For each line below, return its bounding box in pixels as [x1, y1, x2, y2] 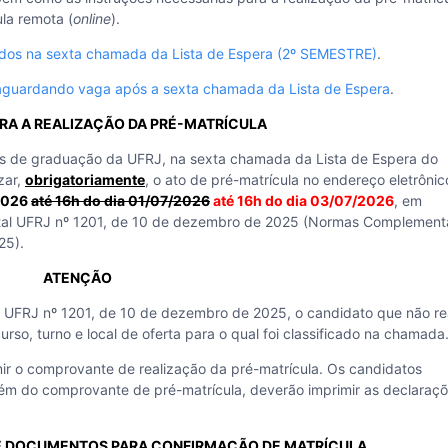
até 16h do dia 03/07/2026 [213, 192, 394, 209]
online [73, 10, 111, 27]
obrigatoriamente [25, 171, 145, 188]
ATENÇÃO [42, 269, 112, 286]
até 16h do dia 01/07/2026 [31, 192, 210, 209]
